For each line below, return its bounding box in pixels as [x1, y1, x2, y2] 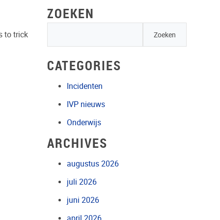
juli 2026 [67, 177, 97, 187]
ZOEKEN [47, 5, 95, 22]
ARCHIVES [47, 134, 108, 151]
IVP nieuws [67, 99, 106, 109]
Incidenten [67, 81, 103, 91]
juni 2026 [67, 195, 100, 205]
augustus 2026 [67, 159, 119, 168]
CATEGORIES [47, 56, 122, 74]
